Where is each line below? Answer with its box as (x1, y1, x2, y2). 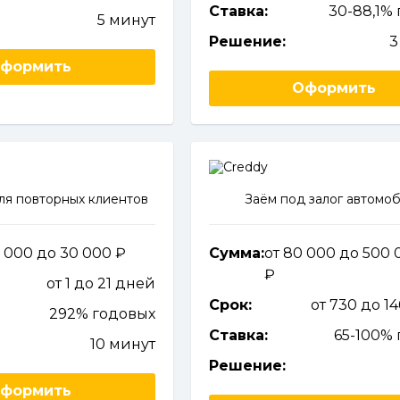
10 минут (89, 336, 155, 353)
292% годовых (48, 305, 155, 322)
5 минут (96, 12, 155, 29)
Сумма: (208, 245, 264, 262)
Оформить (292, 79, 377, 96)
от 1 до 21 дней (46, 275, 155, 292)
